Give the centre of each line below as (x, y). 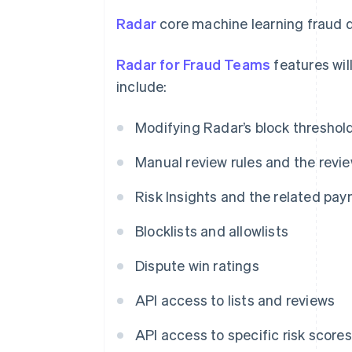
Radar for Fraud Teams (194, 64)
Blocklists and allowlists (212, 231)
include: (142, 86)
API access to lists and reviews (235, 300)
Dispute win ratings (197, 265)
